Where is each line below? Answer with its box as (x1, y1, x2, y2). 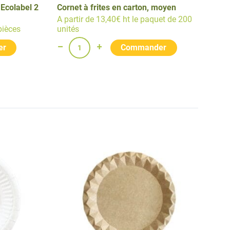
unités (57, 24, 79, 34)
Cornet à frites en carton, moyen (57, 2, 176, 12)
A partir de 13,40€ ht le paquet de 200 (57, 14, 192, 24)
